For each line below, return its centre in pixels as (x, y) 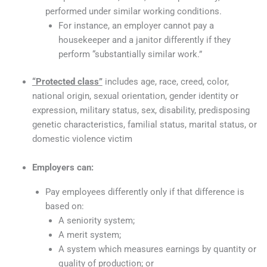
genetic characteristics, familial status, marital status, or (144, 124)
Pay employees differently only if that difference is (145, 192)
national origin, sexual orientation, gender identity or (135, 96)
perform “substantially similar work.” (130, 55)
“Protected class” (67, 81)
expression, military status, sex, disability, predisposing (141, 110)
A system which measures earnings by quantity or (157, 249)
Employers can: (63, 167)
